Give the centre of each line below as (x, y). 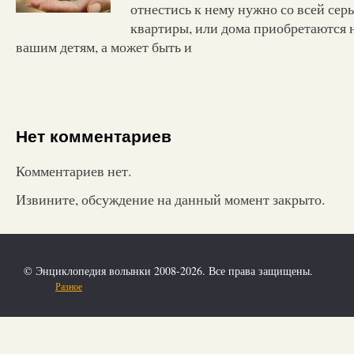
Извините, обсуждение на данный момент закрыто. (170, 199)
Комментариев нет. (73, 170)
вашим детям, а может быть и (104, 46)
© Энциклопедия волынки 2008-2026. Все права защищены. (168, 270)
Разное (69, 286)
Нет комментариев (94, 137)
